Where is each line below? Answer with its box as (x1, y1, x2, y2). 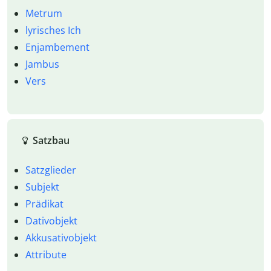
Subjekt (25, 180, 59, 194)
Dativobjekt (25, 214, 77, 227)
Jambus (25, 57, 59, 71)
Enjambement (25, 41, 90, 54)
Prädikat (25, 197, 64, 211)
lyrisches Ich (25, 24, 81, 38)
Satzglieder (25, 163, 76, 177)
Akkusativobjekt (25, 230, 97, 244)
